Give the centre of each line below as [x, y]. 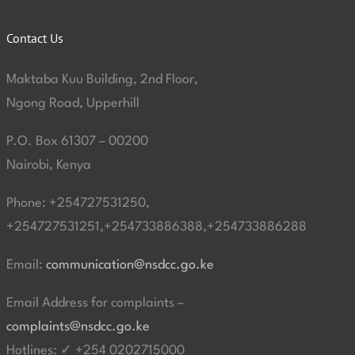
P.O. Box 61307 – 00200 [77, 141]
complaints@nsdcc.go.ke [78, 326]
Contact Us [34, 38]
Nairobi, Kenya [48, 165]
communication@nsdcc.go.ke [130, 265]
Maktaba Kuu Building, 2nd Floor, [102, 79]
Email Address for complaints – [95, 303]
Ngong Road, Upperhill [73, 103]
